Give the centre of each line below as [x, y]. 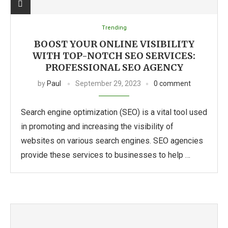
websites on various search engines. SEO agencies [112, 141]
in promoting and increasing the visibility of [97, 126]
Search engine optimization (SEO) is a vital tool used [114, 112]
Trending [114, 28]
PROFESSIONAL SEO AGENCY [114, 67]
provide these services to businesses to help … [106, 155]
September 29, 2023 [108, 83]
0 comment [172, 83]
